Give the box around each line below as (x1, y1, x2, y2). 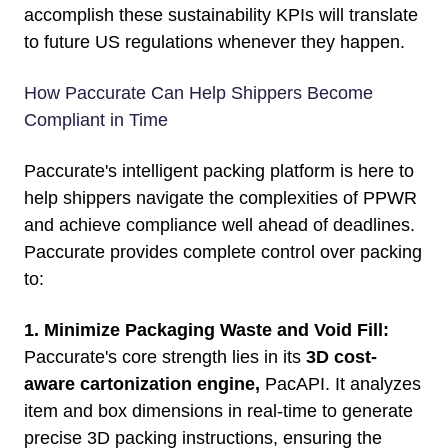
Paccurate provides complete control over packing (24, 242, 422, 263)
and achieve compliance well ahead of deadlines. (24, 215, 415, 236)
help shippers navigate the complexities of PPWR (24, 188, 417, 209)
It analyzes (330, 374, 421, 395)
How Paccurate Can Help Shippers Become (24, 83, 373, 104)
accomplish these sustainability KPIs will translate (24, 5, 418, 26)
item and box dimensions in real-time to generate (24, 401, 413, 422)
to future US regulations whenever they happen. (24, 32, 405, 53)
